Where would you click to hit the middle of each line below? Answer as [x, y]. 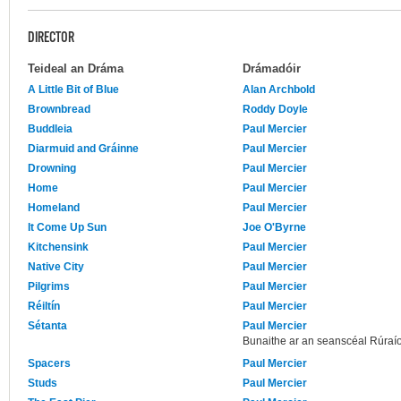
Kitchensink [58, 247]
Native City [56, 266]
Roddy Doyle [275, 109]
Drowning [52, 168]
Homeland [54, 207]
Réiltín [44, 306]
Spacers [49, 363]
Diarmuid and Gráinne [83, 148]
